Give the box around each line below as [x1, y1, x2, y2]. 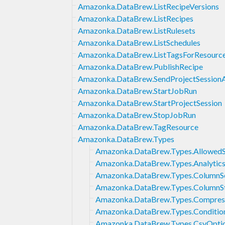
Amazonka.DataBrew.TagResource [78, 122, 198, 132]
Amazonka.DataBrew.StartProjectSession [78, 97, 222, 107]
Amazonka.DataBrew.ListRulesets [78, 25, 195, 35]
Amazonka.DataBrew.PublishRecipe [78, 61, 203, 71]
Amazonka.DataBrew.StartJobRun [78, 85, 197, 95]
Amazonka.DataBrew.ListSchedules [78, 37, 200, 47]
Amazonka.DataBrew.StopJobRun [78, 109, 196, 120]
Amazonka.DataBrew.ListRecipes [78, 13, 193, 23]
